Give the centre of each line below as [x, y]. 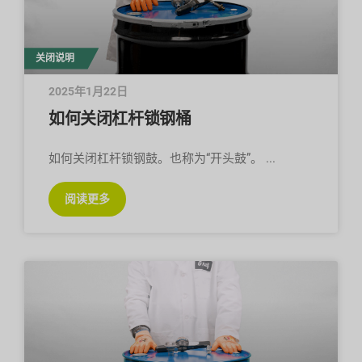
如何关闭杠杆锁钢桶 [120, 118]
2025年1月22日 [88, 91]
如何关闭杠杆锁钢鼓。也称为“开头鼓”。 [157, 158]
